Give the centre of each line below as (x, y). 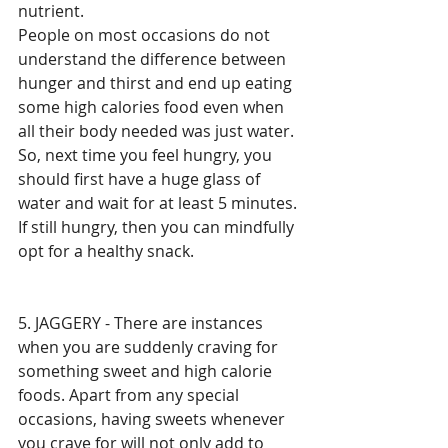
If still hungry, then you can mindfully (158, 226)
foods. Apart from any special (130, 394)
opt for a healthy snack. (108, 250)
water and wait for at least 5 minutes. (159, 202)
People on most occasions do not (146, 34)
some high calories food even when (153, 106)
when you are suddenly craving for (150, 346)
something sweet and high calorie (147, 370)
